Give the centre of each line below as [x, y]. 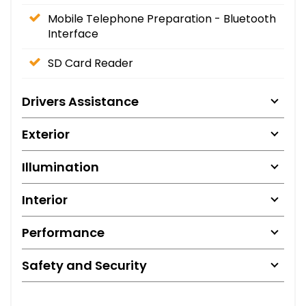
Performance [63, 232]
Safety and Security [84, 265]
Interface [73, 33]
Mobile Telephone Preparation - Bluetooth [162, 18]
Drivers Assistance [80, 101]
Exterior [46, 134]
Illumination [60, 167]
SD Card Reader [91, 63]
